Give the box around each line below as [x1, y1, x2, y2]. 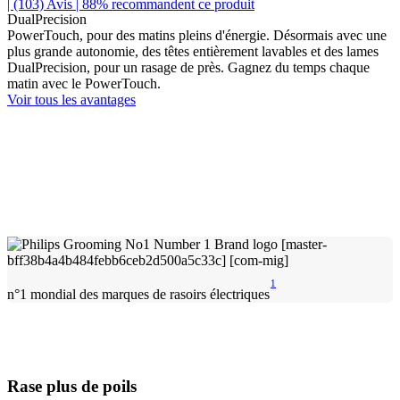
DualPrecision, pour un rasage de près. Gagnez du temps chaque [7, 59, 370, 75]
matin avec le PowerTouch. [7, 75, 161, 91]
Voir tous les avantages [7, 91, 136, 107]
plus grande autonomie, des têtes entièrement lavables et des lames [7, 43, 379, 59]
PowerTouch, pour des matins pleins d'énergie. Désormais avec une [7, 27, 387, 43]
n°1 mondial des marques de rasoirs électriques [7, 286, 270, 302]
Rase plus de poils [7, 376, 137, 396]
